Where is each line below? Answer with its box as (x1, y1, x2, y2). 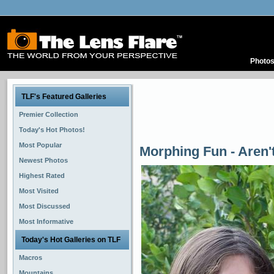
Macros (19, 254, 42, 261)
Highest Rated (19, 172, 65, 179)
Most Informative (19, 218, 73, 225)
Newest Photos (19, 157, 68, 164)
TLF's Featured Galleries (21, 92, 106, 101)
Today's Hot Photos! (19, 126, 85, 133)
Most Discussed (19, 202, 70, 210)
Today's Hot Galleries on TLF (21, 235, 120, 244)
